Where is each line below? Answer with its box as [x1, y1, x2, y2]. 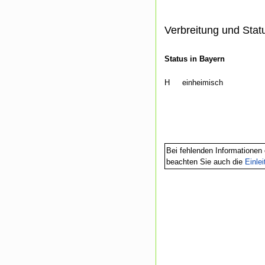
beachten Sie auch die [166, 157, 245, 167]
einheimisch [182, 78, 223, 88]
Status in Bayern [164, 54, 225, 64]
